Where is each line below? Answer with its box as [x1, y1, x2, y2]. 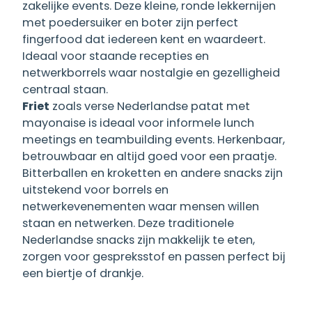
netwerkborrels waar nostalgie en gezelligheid [22, 65, 280, 81]
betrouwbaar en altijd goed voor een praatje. [22, 148, 276, 165]
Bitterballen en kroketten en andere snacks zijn [22, 165, 283, 182]
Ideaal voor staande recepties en [22, 48, 209, 65]
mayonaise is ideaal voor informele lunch [22, 115, 254, 132]
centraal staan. [22, 81, 108, 98]
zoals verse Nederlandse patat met [49, 98, 250, 115]
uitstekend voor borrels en [22, 182, 169, 198]
